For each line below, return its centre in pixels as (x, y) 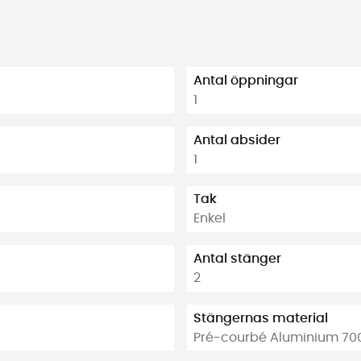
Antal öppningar (246, 81)
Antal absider (237, 140)
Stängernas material (261, 318)
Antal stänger (237, 258)
